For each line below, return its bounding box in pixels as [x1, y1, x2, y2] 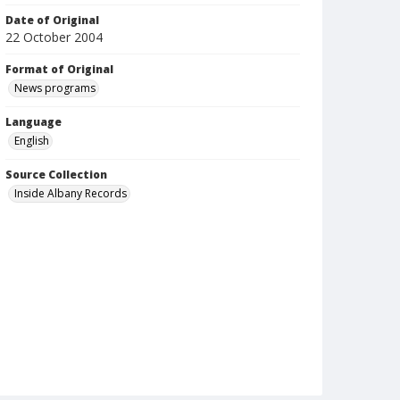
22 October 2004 [5, 29, 103, 46]
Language [5, 114, 62, 129]
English [14, 133, 49, 148]
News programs [14, 80, 96, 96]
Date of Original [5, 12, 99, 28]
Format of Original [5, 62, 113, 77]
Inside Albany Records [14, 186, 127, 201]
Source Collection [5, 167, 107, 182]
